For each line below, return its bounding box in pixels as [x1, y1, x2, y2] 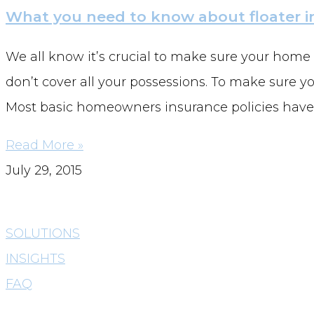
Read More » [6, 137, 83, 153]
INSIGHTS [6, 250, 65, 266]
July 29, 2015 [6, 162, 82, 178]
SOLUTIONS [6, 225, 80, 241]
